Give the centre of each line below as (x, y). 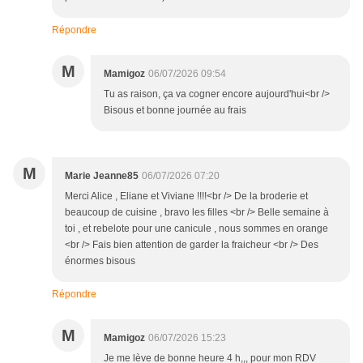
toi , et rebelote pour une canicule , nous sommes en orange (196, 229)
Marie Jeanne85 (102, 176)
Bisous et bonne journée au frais (175, 111)
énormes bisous (100, 261)
